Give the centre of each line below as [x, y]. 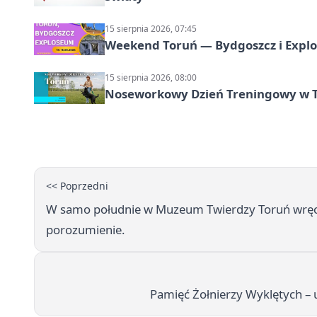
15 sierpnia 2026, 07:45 [151, 29]
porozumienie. [86, 229]
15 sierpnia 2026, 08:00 [151, 78]
